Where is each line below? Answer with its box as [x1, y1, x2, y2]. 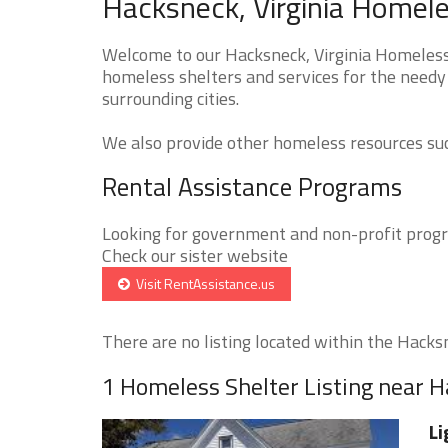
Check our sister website [102, 241, 288, 269]
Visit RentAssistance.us [130, 272, 275, 294]
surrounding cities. [102, 84, 239, 112]
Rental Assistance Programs [102, 167, 402, 206]
